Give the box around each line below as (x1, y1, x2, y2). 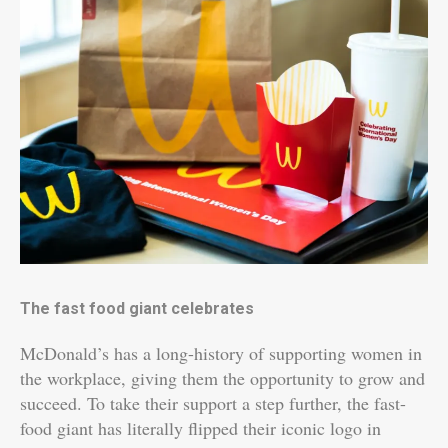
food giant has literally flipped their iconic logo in (20, 416, 381, 441)
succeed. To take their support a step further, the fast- (20, 391, 406, 416)
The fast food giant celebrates (20, 299, 254, 319)
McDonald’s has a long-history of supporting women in (20, 341, 422, 366)
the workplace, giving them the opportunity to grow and (20, 366, 425, 391)
